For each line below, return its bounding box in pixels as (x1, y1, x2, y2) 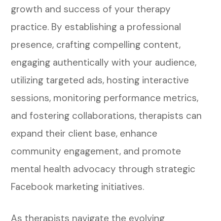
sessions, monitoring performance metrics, (11, 91, 199, 104)
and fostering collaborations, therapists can (11, 109, 202, 122)
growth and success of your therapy (11, 2, 171, 15)
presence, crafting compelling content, (11, 38, 181, 51)
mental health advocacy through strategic (11, 162, 196, 175)
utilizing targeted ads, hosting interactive (11, 74, 189, 86)
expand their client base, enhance (11, 127, 158, 140)
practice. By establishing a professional (11, 20, 182, 33)
